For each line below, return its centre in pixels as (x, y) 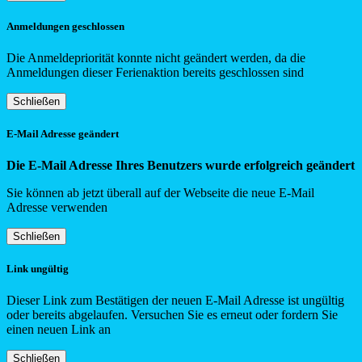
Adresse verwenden (57, 208)
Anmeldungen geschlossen (65, 26)
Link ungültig (38, 269)
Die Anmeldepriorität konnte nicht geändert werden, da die (156, 57)
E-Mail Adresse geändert (63, 133)
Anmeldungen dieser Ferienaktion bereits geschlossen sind (155, 72)
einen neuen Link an (59, 330)
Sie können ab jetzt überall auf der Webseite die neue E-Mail (160, 193)
